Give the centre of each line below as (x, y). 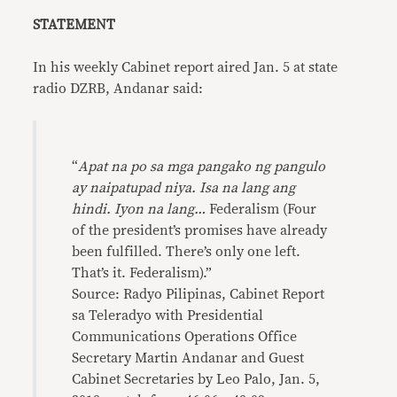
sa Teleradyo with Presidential (168, 315)
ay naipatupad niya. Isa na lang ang (184, 188)
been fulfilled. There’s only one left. (187, 252)
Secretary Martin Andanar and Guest (188, 358)
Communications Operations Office (185, 337)
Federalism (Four (261, 209)
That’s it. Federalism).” (142, 273)
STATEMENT (74, 25)
